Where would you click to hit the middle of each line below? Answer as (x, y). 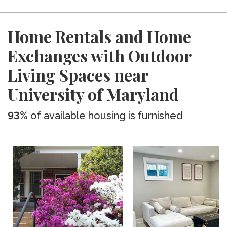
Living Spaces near (78, 75)
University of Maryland (93, 94)
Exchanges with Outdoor (99, 55)
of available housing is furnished (105, 116)
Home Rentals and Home (99, 36)
